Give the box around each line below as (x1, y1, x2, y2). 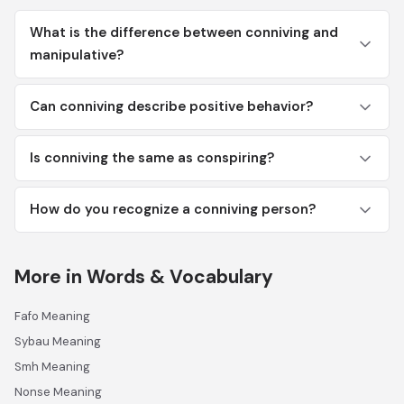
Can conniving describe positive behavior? (30, 97, 313, 115)
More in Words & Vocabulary (14, 264, 273, 289)
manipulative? (30, 46, 124, 64)
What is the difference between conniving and (30, 23, 338, 41)
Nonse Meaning (14, 384, 102, 399)
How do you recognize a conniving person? (30, 200, 316, 218)
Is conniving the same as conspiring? (30, 149, 274, 167)
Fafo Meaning (14, 308, 90, 324)
